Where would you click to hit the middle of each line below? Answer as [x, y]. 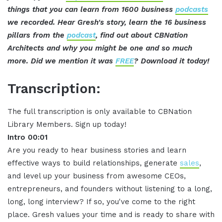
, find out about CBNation [142, 35]
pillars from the [37, 35]
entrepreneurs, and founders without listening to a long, [110, 189]
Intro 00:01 [29, 137]
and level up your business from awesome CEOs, [97, 176]
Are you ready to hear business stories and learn [97, 150]
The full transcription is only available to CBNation [100, 111]
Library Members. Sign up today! [67, 124]
